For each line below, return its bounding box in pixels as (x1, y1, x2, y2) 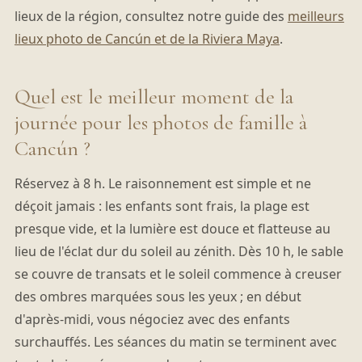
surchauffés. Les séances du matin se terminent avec (14, 333, 337, 351)
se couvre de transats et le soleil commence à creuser (14, 265, 342, 284)
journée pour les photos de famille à (14, 110, 307, 136)
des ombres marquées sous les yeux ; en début (14, 288, 301, 306)
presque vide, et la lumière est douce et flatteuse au (14, 220, 330, 238)
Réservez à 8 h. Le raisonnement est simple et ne (14, 175, 311, 193)
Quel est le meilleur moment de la (14, 84, 293, 110)
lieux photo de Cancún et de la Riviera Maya (14, 30, 280, 48)
